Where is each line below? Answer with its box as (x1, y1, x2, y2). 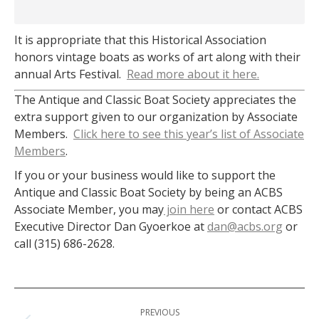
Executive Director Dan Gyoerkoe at (14, 219, 207, 234)
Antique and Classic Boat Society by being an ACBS (14, 184, 283, 200)
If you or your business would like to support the (14, 167, 276, 183)
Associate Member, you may (14, 202, 164, 217)
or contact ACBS (214, 202, 303, 217)
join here (164, 202, 214, 217)
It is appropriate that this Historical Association (14, 32, 266, 48)
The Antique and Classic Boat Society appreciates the (14, 92, 296, 108)
